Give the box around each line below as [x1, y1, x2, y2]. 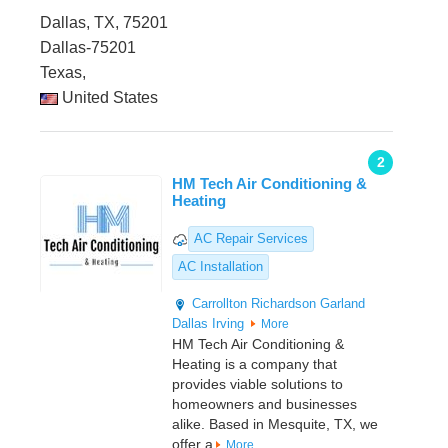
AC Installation [178, 259, 263, 275]
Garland [320, 296, 365, 312]
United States [58, 89, 158, 107]
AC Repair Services [194, 231, 308, 247]
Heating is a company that [172, 356, 337, 373]
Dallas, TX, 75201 [40, 14, 168, 32]
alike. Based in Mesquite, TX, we [172, 416, 378, 433]
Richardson [251, 296, 316, 312]
